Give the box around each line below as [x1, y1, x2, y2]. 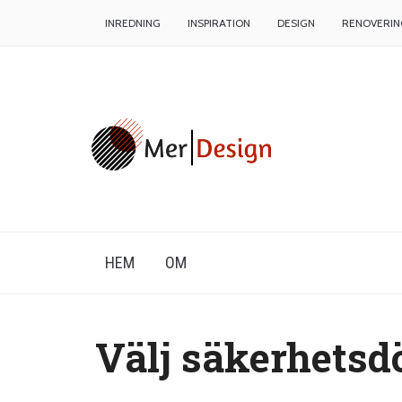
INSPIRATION [188, 16, 250, 30]
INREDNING [105, 16, 161, 30]
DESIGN [277, 16, 315, 30]
